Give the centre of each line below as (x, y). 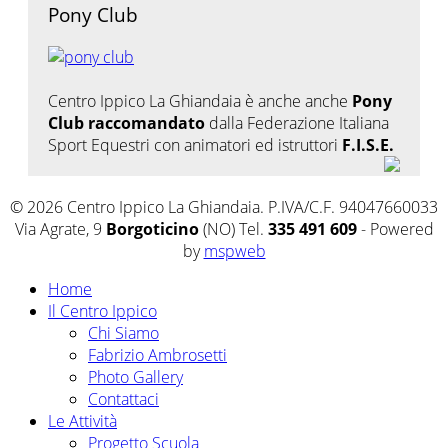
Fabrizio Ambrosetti (157, 355)
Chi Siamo (123, 333)
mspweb (234, 251)
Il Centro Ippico (102, 311)
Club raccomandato (126, 123)
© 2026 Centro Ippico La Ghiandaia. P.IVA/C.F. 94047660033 (224, 207)
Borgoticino (152, 229)
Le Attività (82, 421)
